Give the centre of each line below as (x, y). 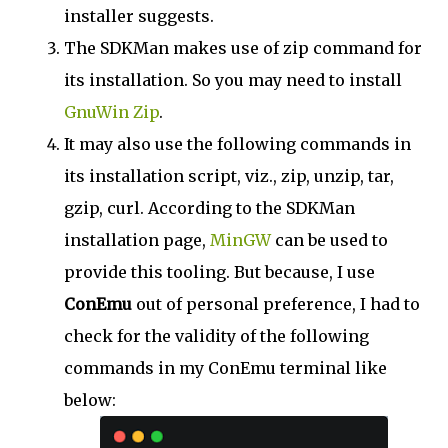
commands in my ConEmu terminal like (225, 368)
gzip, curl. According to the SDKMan (209, 208)
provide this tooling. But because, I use (219, 272)
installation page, (137, 240)
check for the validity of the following (216, 336)
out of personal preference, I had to (276, 304)
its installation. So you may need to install (233, 80)
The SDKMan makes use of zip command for (243, 48)
